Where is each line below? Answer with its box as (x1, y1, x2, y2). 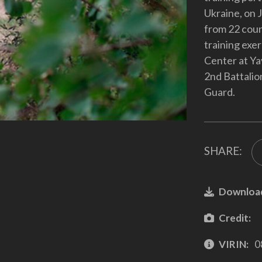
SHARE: (204, 144, 242, 158)
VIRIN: (218, 237, 249, 250)
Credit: (218, 211, 251, 224)
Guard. (204, 85, 235, 98)
